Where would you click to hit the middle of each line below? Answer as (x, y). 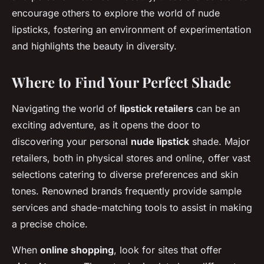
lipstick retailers (156, 109)
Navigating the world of (66, 109)
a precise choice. (50, 224)
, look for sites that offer (168, 250)
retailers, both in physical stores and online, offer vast (131, 158)
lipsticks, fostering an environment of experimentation (131, 30)
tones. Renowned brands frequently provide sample (127, 191)
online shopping (77, 250)
